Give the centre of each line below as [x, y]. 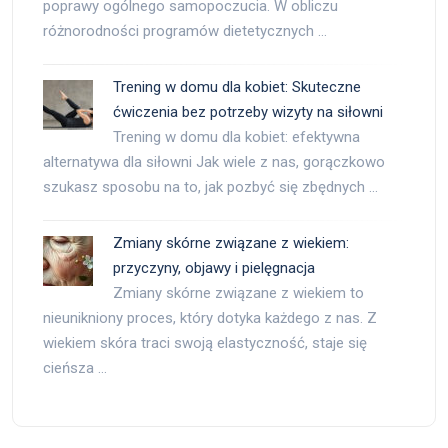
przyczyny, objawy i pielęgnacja [214, 268]
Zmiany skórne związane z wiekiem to [238, 293]
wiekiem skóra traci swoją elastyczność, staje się [205, 343]
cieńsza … [75, 368]
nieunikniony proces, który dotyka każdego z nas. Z [210, 318]
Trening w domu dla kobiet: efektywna [236, 137]
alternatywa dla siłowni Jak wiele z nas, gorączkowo [214, 162]
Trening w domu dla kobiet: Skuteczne [237, 87]
